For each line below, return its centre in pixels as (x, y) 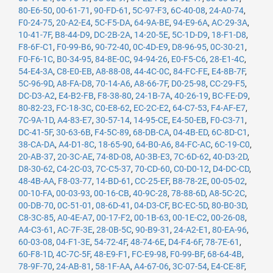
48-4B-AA (36, 181)
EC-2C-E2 (151, 108)
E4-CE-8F (228, 266)
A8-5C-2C (227, 193)
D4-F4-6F (185, 242)
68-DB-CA (151, 132)
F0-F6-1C (36, 59)
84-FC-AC (193, 144)
